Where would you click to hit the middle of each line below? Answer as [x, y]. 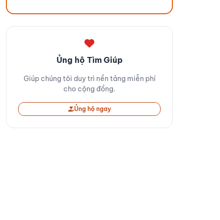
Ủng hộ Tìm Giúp [89, 60]
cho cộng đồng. [89, 89]
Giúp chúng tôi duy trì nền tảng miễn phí [89, 78]
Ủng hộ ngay [92, 109]
